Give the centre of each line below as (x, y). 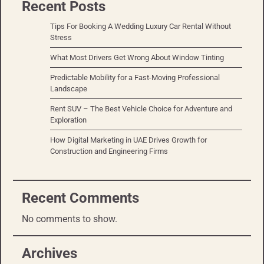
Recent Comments (80, 198)
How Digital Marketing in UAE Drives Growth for (128, 140)
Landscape (69, 89)
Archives (49, 254)
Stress (61, 38)
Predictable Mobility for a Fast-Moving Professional (135, 78)
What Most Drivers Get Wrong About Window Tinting (137, 58)
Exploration (68, 120)
